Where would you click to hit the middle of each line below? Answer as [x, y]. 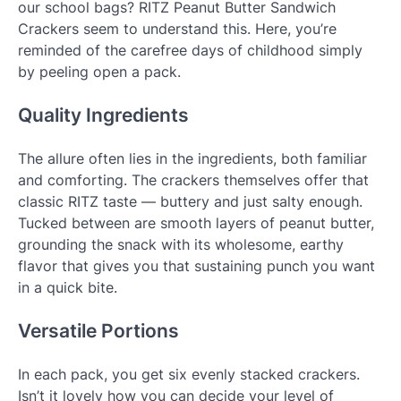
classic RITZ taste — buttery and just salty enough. [190, 201]
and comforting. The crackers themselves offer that [193, 180]
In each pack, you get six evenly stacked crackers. [189, 374]
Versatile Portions [98, 330]
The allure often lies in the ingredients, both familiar [192, 158]
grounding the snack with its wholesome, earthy [181, 244]
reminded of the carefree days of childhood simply [190, 51]
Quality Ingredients [103, 115]
